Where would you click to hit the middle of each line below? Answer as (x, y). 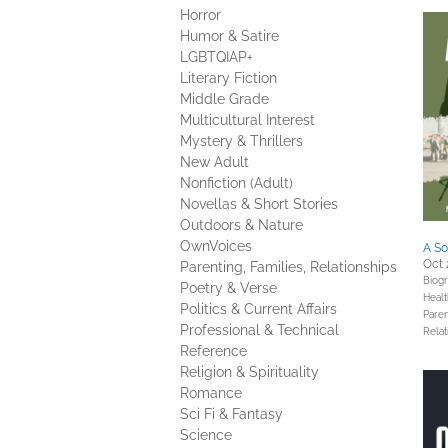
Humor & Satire (229, 36)
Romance (211, 393)
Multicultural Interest (247, 120)
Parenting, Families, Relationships (288, 267)
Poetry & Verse (228, 288)
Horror (200, 15)
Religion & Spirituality (249, 372)
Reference (213, 351)
